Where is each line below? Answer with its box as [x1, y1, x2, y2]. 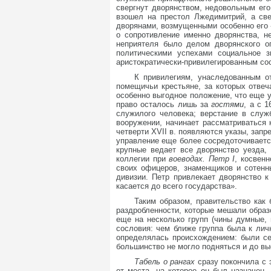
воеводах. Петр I [169, 154, 235, 163]
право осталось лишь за [116, 100, 212, 109]
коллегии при [116, 154, 169, 163]
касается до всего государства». [116, 181, 237, 191]
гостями [211, 100, 244, 109]
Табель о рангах [134, 257, 198, 266]
